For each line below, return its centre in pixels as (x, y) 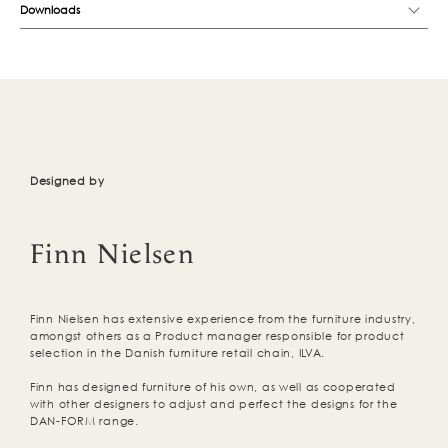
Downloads (50, 10)
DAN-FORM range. (84, 421)
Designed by (67, 181)
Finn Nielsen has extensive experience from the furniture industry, (223, 319)
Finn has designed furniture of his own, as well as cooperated (213, 387)
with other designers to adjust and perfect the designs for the (214, 404)
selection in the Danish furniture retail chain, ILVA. (178, 353)
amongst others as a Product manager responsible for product (217, 336)
